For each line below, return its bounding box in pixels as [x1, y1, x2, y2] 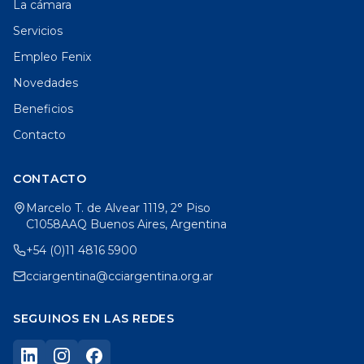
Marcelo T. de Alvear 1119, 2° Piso [26, 201, 210, 216]
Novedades [13, 76, 78, 91]
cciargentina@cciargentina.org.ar [26, 269, 213, 284]
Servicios [13, 24, 63, 39]
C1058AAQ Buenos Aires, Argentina [26, 217, 227, 232]
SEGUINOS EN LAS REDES [13, 311, 175, 327]
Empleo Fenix [13, 50, 91, 65]
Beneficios [13, 102, 73, 117]
